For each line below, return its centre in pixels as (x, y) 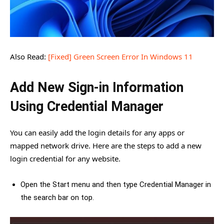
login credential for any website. (65, 159)
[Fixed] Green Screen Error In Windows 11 (120, 57)
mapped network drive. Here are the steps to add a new (106, 146)
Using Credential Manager (87, 107)
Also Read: (29, 57)
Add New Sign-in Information (97, 88)
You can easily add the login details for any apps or (97, 133)
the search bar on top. (57, 198)
